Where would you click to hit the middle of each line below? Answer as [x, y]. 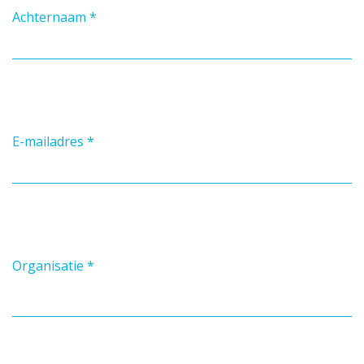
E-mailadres [48, 142]
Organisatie [48, 266]
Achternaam [49, 17]
